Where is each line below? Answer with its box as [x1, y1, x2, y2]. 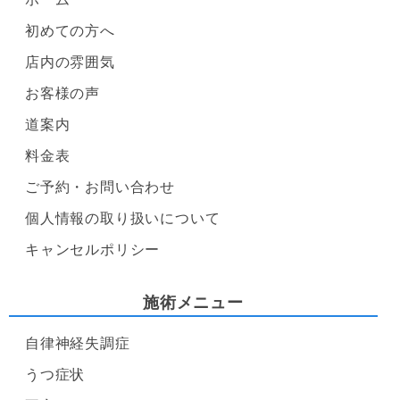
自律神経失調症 [25, 336, 130, 352]
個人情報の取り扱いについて [25, 211, 221, 227]
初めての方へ [25, 23, 115, 39]
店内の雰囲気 [25, 54, 115, 71]
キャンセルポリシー [25, 242, 161, 258]
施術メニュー [142, 294, 244, 312]
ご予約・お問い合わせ [25, 179, 175, 196]
